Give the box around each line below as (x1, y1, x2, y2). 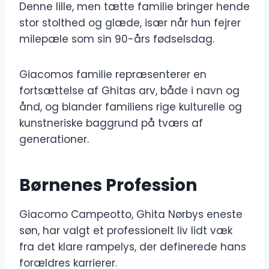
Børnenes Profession (19, 174, 197, 198)
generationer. (19, 132, 89, 147)
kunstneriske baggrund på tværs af (19, 116, 203, 131)
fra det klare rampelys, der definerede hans (19, 240, 246, 255)
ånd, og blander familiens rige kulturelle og (19, 100, 242, 115)
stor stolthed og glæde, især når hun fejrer (19, 16, 241, 31)
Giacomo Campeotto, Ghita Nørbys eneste (19, 207, 243, 222)
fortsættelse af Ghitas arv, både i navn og (19, 83, 240, 98)
